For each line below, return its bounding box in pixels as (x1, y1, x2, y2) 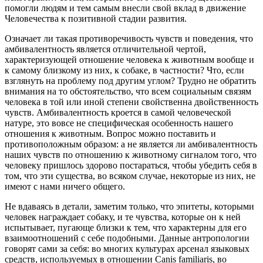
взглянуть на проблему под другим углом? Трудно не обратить (5, 76, 256, 86)
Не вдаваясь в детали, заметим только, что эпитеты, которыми (5, 201, 254, 212)
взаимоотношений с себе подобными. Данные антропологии (5, 233, 249, 244)
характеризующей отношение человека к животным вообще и (5, 55, 254, 65)
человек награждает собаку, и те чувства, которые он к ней (5, 212, 241, 222)
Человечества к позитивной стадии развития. (5, 14, 187, 24)
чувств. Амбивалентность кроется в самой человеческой (5, 107, 231, 118)
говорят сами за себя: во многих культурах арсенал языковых (5, 244, 249, 254)
